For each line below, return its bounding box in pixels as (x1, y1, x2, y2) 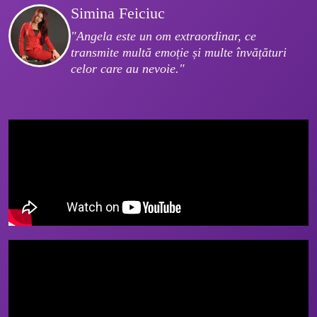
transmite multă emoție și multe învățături (71, 45, 290, 60)
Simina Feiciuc (71, 4, 165, 23)
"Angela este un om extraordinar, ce (71, 29, 260, 44)
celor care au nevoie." (71, 62, 185, 76)
